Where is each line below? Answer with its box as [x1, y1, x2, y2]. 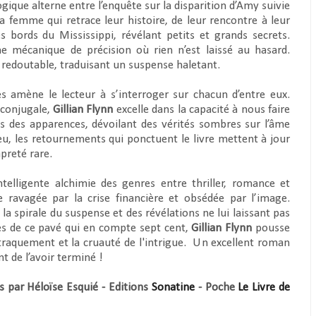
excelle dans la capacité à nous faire [113, 104, 291, 116]
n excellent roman [201, 237, 291, 249]
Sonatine [151, 281, 195, 293]
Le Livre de [238, 281, 291, 293]
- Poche [194, 281, 238, 293]
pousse [252, 222, 291, 234]
